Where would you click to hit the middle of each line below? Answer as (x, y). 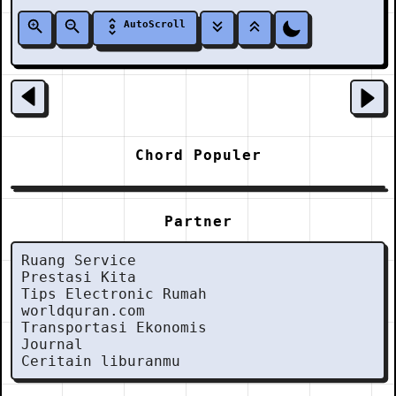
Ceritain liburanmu (101, 361)
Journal (52, 344)
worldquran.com (83, 311)
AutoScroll (154, 24)
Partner (198, 221)
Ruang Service (79, 260)
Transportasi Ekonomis (114, 327)
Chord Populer (198, 155)
